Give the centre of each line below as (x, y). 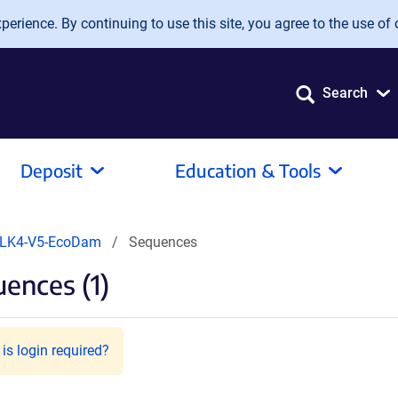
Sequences (163, 242)
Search (345, 93)
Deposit (52, 170)
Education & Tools (248, 170)
